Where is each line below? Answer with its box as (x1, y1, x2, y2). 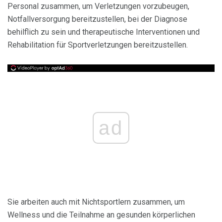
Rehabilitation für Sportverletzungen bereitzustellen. (7, 40, 188, 50)
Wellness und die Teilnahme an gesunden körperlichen (7, 210, 195, 220)
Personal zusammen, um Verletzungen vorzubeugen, (7, 1, 189, 11)
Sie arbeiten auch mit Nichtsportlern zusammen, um (7, 197, 185, 207)
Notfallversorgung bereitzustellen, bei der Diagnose (7, 14, 187, 24)
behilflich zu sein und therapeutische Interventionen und (7, 27, 200, 37)
